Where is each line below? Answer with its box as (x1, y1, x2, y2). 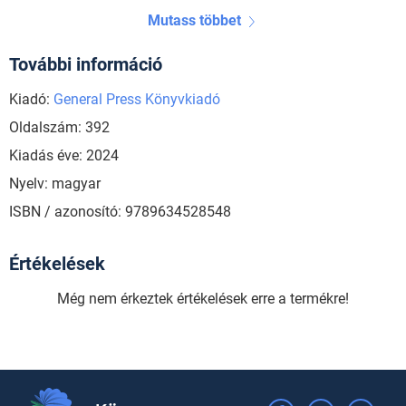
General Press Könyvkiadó (53, 90, 220, 108)
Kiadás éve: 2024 (9, 146, 119, 164)
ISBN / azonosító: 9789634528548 (9, 202, 231, 220)
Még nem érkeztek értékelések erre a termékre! (57, 289, 349, 307)
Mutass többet (147, 11, 241, 29)
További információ (9, 53, 162, 75)
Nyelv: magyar (9, 174, 101, 192)
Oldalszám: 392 (9, 118, 110, 136)
